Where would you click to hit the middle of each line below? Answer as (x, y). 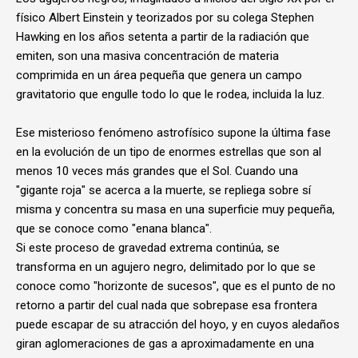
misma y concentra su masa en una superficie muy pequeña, (175, 209)
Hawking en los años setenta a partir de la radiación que (163, 37)
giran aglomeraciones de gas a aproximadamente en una (165, 344)
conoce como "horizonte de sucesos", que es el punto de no (176, 286)
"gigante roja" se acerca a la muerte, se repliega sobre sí (163, 190)
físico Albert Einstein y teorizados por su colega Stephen (165, 18)
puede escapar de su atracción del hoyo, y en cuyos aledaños (178, 324)
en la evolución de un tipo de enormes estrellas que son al (169, 152)
